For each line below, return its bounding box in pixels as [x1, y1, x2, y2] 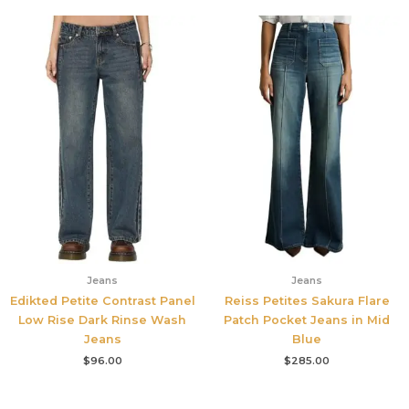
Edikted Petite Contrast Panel [9, 293, 195, 308]
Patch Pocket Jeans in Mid [224, 312, 390, 327]
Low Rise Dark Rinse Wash [18, 312, 186, 327]
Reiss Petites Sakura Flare [224, 293, 390, 308]
